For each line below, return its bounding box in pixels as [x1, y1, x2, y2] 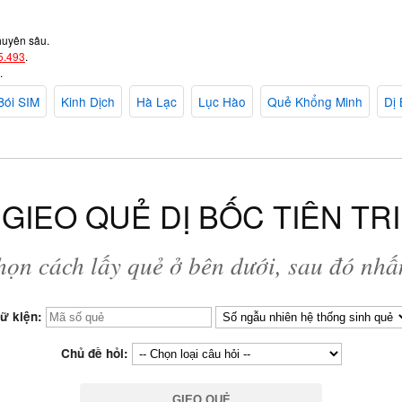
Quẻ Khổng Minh [267, 92, 363, 111]
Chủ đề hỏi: [60, 345, 132, 363]
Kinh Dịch [61, 92, 115, 111]
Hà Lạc [136, 92, 177, 111]
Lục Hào [198, 92, 246, 111]
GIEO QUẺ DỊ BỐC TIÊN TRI [2, 194, 400, 239]
